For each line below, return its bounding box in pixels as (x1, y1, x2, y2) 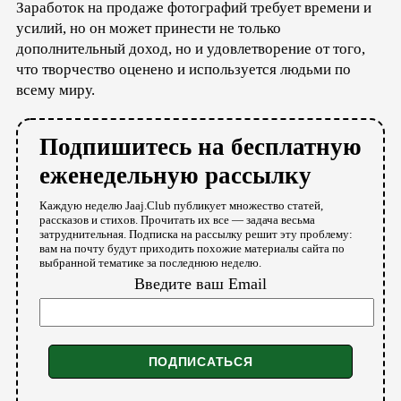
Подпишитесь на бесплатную (39, 132, 362, 160)
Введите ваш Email (134, 274, 267, 293)
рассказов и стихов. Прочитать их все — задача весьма (39, 212, 315, 226)
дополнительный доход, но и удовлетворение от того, (16, 39, 365, 57)
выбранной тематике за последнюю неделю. (39, 255, 261, 269)
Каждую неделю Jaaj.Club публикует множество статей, (39, 198, 323, 212)
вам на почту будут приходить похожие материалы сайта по (39, 241, 345, 255)
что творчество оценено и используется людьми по (16, 60, 351, 78)
